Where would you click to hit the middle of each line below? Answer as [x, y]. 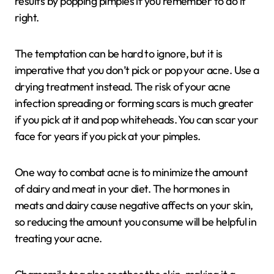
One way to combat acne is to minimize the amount [131, 172]
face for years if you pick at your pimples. [108, 136]
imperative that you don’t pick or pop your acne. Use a [137, 70]
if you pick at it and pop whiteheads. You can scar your [137, 120]
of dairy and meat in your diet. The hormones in [122, 189]
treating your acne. [58, 238]
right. [27, 17]
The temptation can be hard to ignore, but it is [119, 54]
